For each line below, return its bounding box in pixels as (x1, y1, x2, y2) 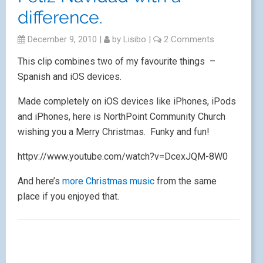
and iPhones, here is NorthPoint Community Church (18, 111, 225, 122)
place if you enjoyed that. (18, 191, 119, 202)
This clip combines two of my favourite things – (18, 56, 215, 67)
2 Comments (164, 34, 214, 45)
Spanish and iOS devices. (18, 71, 122, 82)
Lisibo (123, 34, 146, 45)
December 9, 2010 (25, 34, 97, 45)
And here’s (18, 176, 62, 187)
